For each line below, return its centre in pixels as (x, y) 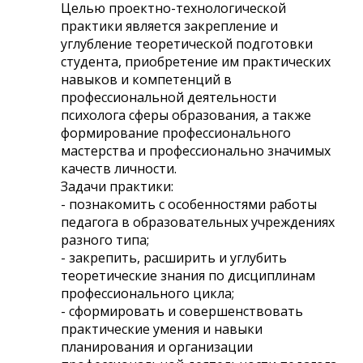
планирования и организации (157, 346)
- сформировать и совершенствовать (182, 311)
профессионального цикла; (147, 293)
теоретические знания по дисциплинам (188, 275)
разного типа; (105, 239)
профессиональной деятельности (169, 97)
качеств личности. (119, 168)
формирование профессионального (176, 132)
